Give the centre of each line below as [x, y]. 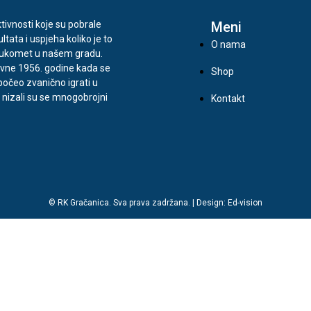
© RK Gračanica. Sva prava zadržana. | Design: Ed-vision [155, 203]
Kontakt [228, 98]
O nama [228, 44]
